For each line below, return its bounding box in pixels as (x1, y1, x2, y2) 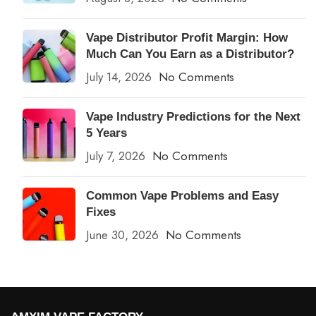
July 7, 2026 (86, 147, 145, 164)
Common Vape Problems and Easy (86, 188, 279, 202)
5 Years (86, 126, 127, 140)
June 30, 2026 (86, 226, 159, 243)
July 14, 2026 (86, 68, 152, 85)
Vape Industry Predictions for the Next (86, 109, 300, 123)
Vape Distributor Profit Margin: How (86, 30, 288, 44)
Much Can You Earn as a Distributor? (86, 47, 294, 61)
